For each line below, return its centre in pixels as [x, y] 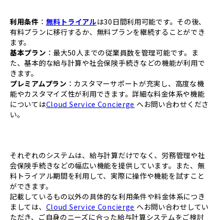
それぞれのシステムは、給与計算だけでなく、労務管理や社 [108, 155]
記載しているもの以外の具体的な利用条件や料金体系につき [108, 196]
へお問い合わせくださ [172, 104]
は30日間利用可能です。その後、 [151, 21]
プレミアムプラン [38, 83]
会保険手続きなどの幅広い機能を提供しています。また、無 [107, 165]
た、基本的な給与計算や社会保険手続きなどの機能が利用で [108, 62]
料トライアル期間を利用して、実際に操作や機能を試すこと [107, 175]
